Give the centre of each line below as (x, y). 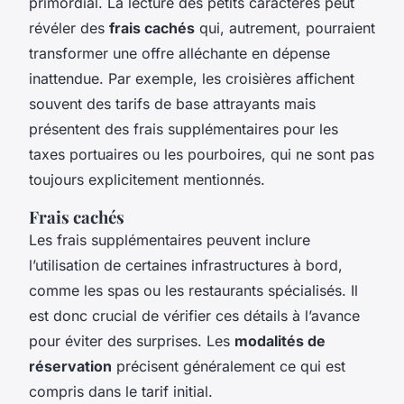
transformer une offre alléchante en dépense (179, 53)
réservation (70, 366)
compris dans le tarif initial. (121, 391)
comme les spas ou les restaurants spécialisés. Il (193, 290)
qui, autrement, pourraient (285, 28)
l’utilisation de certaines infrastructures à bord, (186, 265)
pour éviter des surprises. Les (132, 340)
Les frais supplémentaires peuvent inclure (170, 239)
